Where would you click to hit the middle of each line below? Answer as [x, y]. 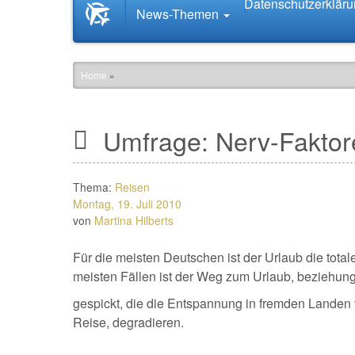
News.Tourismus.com [172, 30]
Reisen [132, 187]
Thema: [94, 187]
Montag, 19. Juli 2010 [127, 204]
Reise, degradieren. [128, 322]
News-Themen [179, 14]
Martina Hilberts [134, 220]
